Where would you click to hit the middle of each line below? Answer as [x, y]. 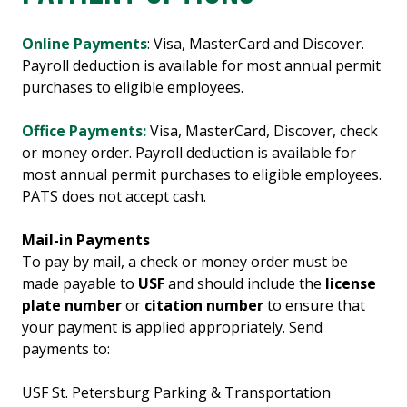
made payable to [80, 284]
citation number [204, 306]
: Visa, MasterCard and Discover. [256, 44]
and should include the [245, 284]
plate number [72, 306]
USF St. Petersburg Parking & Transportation [176, 393]
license [351, 284]
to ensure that [314, 306]
